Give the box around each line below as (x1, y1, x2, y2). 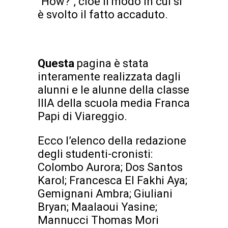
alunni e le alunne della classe (38, 83, 189, 97)
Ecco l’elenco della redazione (38, 134, 186, 148)
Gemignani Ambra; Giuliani (38, 187, 173, 201)
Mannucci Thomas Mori (38, 214, 159, 227)
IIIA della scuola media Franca (38, 97, 190, 110)
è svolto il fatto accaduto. (38, 8, 168, 21)
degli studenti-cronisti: (38, 148, 153, 161)
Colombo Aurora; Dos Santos (38, 161, 183, 174)
